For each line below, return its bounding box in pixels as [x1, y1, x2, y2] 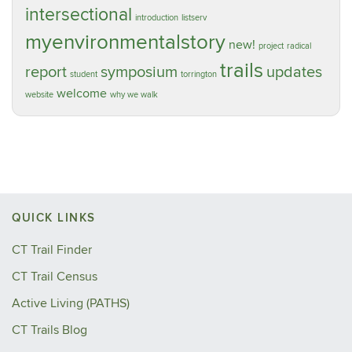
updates [266, 63, 322, 82]
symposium [101, 63, 178, 82]
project [258, 41, 284, 51]
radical [287, 41, 311, 51]
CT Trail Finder [12, 242, 92, 258]
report [25, 63, 67, 82]
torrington [181, 69, 217, 79]
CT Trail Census [12, 269, 97, 284]
